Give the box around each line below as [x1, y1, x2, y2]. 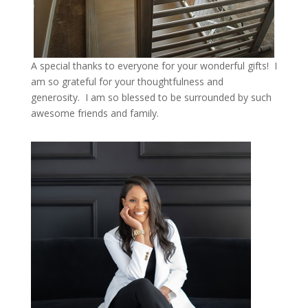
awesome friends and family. [30, 106, 159, 120]
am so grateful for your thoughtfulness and [30, 74, 223, 88]
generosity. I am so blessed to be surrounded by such [30, 90, 272, 104]
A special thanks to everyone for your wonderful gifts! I [30, 58, 277, 72]
